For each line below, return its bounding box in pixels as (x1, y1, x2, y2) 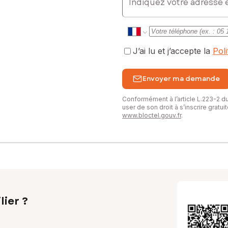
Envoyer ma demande (142, 74, 220, 84)
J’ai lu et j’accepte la (133, 46, 213, 56)
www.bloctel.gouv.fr (122, 111, 181, 119)
